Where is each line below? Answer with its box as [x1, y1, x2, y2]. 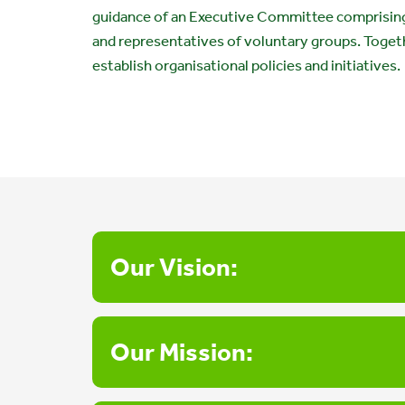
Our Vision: [110, 252, 238, 282]
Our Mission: [110, 337, 253, 367]
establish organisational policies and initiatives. [92, 56, 400, 74]
